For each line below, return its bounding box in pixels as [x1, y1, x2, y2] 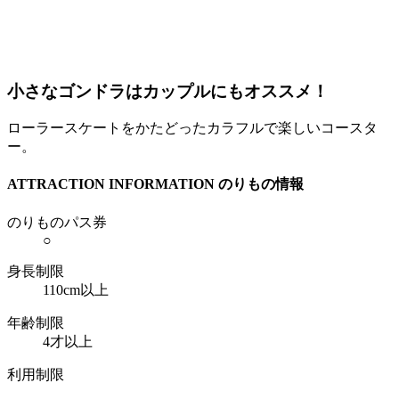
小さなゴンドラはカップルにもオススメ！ [7, 81, 329, 101]
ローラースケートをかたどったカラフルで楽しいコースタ [7, 120, 378, 136]
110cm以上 [43, 281, 109, 297]
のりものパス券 [7, 214, 107, 230]
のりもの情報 [218, 176, 304, 192]
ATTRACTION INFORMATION [7, 176, 215, 192]
